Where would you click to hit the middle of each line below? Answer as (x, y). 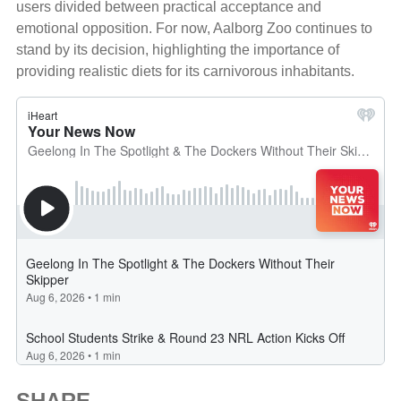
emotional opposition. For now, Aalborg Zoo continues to (194, 28)
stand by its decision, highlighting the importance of (178, 49)
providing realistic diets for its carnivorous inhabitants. (185, 71)
